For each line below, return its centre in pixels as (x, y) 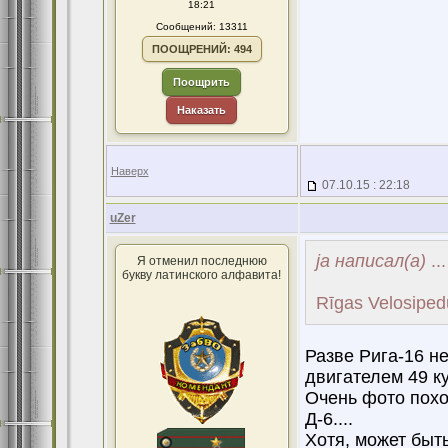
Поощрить (201, 82)
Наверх (129, 171)
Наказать (201, 110)
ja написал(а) (370, 261)
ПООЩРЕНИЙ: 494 (201, 49)
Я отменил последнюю (201, 261)
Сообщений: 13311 (201, 26)
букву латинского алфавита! (201, 275)
